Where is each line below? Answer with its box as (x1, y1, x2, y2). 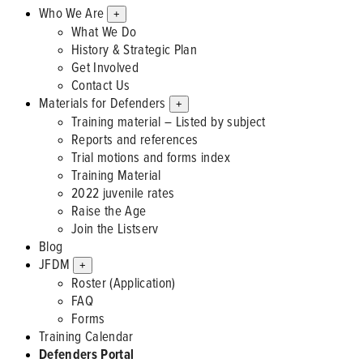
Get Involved (71, 58, 139, 77)
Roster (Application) (71, 273, 176, 293)
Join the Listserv (71, 219, 159, 238)
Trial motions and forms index (71, 147, 230, 167)
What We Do (71, 22, 137, 41)
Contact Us (71, 75, 130, 95)
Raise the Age (71, 201, 147, 220)
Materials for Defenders (39, 93, 166, 113)
